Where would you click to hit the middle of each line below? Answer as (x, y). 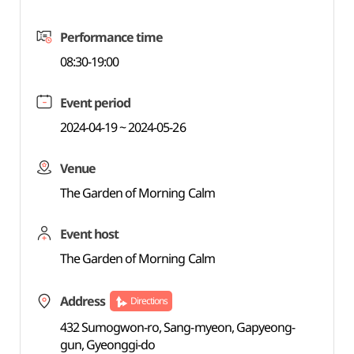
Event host (89, 234)
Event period (95, 103)
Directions (149, 301)
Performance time (111, 37)
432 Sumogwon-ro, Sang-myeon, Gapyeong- (177, 327)
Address (82, 301)
